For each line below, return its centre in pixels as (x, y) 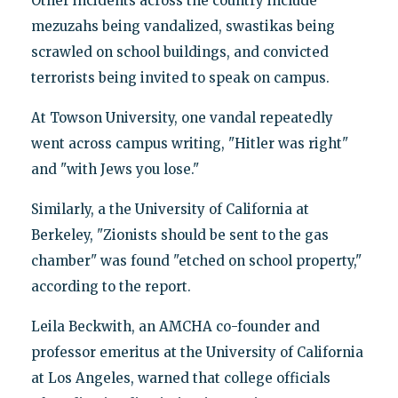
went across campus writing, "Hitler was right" (189, 143)
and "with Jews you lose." (115, 169)
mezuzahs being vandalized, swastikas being (183, 26)
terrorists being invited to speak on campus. (180, 77)
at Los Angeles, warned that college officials (180, 378)
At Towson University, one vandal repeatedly (182, 117)
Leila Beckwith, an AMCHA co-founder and (175, 326)
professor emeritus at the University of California (197, 352)
